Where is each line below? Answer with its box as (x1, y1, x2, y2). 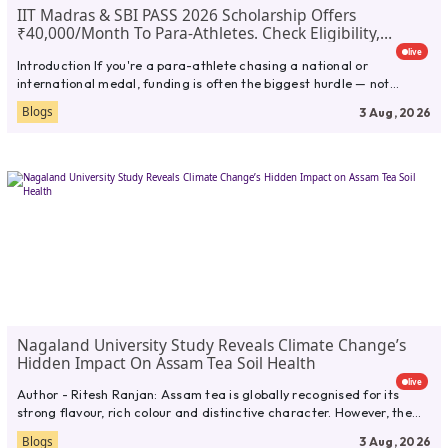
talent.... (16, 92, 67, 109)
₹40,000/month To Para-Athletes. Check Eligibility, (16, 22, 380, 45)
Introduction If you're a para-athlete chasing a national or (16, 56, 368, 73)
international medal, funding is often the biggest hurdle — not (16, 74, 390, 91)
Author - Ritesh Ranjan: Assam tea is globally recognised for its (16, 386, 400, 403)
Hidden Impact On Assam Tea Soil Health (16, 351, 316, 374)
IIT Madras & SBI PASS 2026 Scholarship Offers (16, 4, 182, 27)
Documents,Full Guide (16, 40, 178, 63)
